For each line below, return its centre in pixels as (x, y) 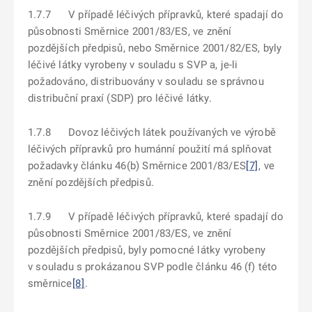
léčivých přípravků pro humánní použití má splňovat (150, 149)
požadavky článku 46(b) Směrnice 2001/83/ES (137, 166)
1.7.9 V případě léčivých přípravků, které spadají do (156, 217)
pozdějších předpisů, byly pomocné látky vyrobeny (147, 250)
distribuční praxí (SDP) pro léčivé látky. (120, 98)
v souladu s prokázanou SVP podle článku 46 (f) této (153, 267)
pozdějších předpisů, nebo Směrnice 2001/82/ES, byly (155, 48)
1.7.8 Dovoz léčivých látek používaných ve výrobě (152, 132)
